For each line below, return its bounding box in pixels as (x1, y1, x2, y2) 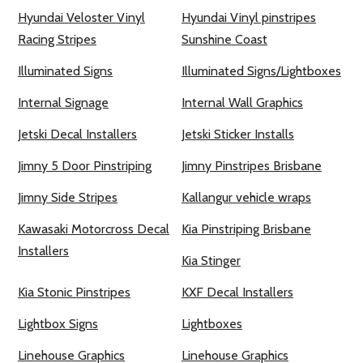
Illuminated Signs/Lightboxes (181, 63, 341, 79)
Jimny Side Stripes (18, 190, 117, 206)
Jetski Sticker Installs (181, 126, 294, 143)
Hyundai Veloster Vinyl (18, 10, 145, 26)
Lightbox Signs (18, 316, 98, 332)
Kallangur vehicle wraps (181, 190, 311, 206)
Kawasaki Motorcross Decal (18, 221, 169, 237)
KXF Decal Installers (181, 284, 293, 301)
